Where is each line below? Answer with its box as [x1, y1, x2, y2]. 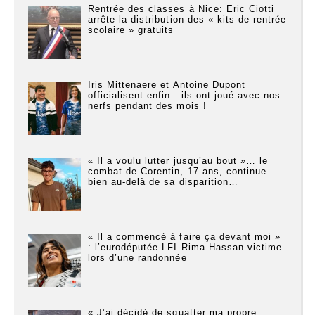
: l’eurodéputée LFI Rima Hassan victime [87, 242, 283, 253]
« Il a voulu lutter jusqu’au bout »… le [87, 155, 269, 167]
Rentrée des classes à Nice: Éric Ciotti [87, 3, 275, 14]
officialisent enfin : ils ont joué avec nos [87, 90, 281, 101]
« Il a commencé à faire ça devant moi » [87, 231, 281, 243]
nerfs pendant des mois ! [87, 101, 207, 112]
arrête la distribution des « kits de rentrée [87, 13, 287, 25]
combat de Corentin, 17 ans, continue [87, 166, 267, 177]
